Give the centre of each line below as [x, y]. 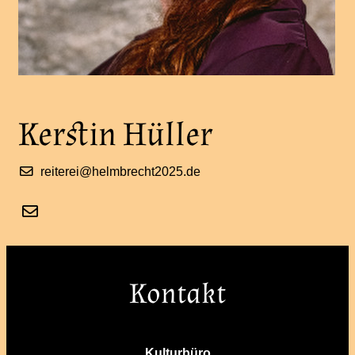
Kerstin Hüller [115, 134]
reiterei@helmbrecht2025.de [120, 171]
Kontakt [177, 294]
